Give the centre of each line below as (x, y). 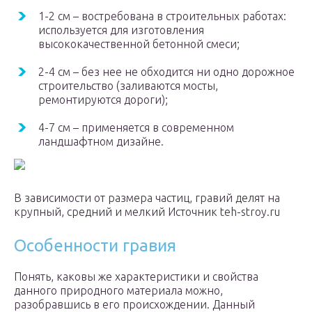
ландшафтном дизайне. (101, 142)
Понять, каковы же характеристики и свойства (136, 277)
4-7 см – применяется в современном (136, 128)
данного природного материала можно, (118, 291)
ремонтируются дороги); (103, 100)
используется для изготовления (121, 30)
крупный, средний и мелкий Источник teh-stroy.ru (147, 212)
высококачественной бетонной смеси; (139, 44)
